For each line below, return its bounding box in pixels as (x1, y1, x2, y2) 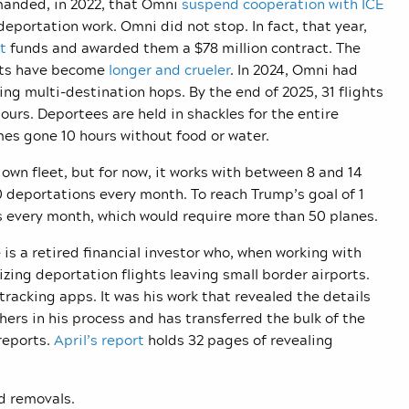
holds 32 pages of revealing (144, 329, 333, 351)
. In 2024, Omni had (230, 58, 358, 81)
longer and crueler (109, 58, 230, 81)
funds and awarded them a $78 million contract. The (6, 37, 361, 59)
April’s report (54, 329, 144, 351)
